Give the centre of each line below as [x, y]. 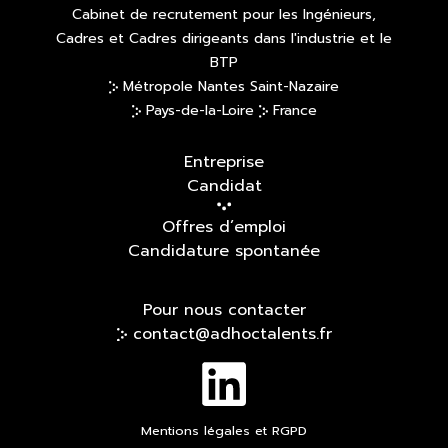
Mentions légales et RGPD [224, 430]
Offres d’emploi [224, 226]
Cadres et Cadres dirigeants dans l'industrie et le [224, 39]
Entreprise [224, 162]
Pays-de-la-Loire [199, 111]
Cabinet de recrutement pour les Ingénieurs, [224, 15]
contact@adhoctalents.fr [232, 333]
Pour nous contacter [224, 309]
